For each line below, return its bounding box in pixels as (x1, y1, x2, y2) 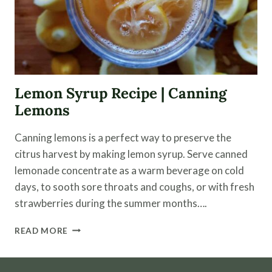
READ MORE (15, 225, 69, 236)
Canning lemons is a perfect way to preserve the (15, 131, 231, 144)
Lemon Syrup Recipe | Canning (15, 83, 226, 103)
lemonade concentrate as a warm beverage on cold (15, 163, 244, 177)
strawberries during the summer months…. (15, 196, 207, 209)
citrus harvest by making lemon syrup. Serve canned (15, 147, 248, 160)
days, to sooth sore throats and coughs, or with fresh (15, 180, 254, 193)
